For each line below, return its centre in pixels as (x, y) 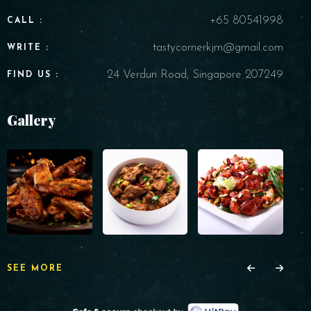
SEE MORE (35, 269)
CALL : (25, 21)
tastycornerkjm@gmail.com (218, 48)
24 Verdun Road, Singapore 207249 (195, 75)
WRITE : (28, 48)
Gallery (31, 120)
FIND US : (33, 75)
